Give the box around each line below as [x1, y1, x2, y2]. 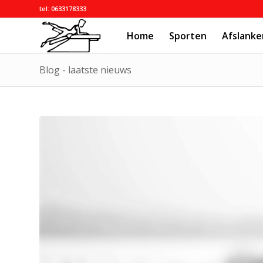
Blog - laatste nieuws [39, 63, 131, 76]
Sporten [169, 29, 207, 42]
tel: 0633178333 [39, 4, 86, 13]
